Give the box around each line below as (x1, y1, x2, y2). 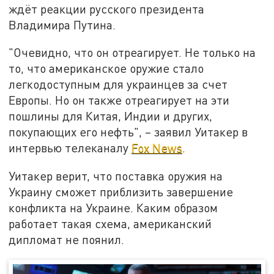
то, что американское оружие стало (9, 61, 204, 76)
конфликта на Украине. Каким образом (9, 201, 218, 215)
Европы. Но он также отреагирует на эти (9, 93, 230, 108)
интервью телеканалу (9, 141, 132, 155)
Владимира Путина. (9, 17, 116, 32)
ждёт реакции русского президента (9, 1, 205, 16)
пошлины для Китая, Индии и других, (9, 109, 213, 124)
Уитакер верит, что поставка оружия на (9, 169, 223, 183)
